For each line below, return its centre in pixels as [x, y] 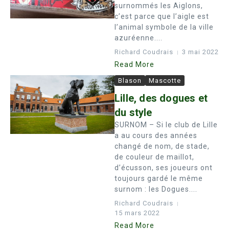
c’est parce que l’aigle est [162, 16]
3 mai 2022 [200, 52]
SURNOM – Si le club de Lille [166, 125]
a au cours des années [156, 135]
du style [133, 112]
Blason [130, 81]
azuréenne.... [139, 38]
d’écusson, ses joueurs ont [164, 168]
